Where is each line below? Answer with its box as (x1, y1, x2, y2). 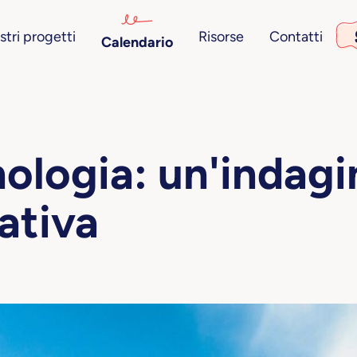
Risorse (198, 27, 244, 45)
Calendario (100, 33, 173, 51)
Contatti (269, 27, 323, 45)
